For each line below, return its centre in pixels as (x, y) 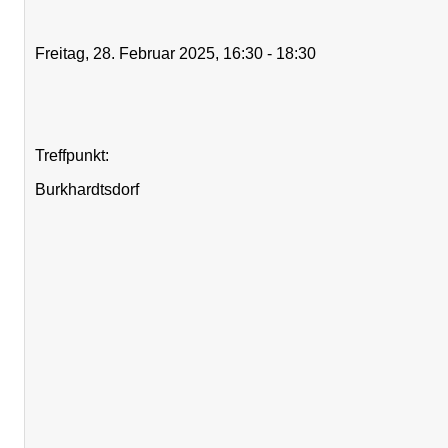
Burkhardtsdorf (87, 190)
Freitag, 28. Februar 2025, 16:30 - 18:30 (175, 54)
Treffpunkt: (72, 156)
